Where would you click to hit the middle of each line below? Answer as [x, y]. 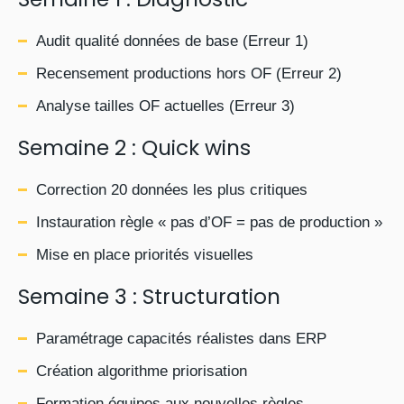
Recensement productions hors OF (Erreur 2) [189, 73]
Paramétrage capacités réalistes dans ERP [181, 339]
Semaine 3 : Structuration [149, 297]
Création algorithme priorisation [142, 371]
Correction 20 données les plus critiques [172, 190]
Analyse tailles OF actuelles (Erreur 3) [165, 106]
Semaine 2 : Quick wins [134, 148]
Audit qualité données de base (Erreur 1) [172, 41]
